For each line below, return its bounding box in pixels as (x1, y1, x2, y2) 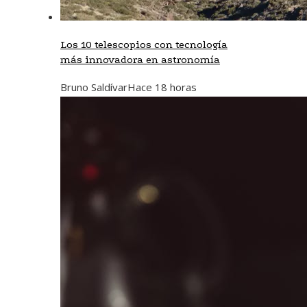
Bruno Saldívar (60, 79, 127, 94)
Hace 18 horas (127, 79, 197, 94)
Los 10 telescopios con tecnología (60, 38, 228, 51)
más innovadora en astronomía (60, 53, 220, 66)
